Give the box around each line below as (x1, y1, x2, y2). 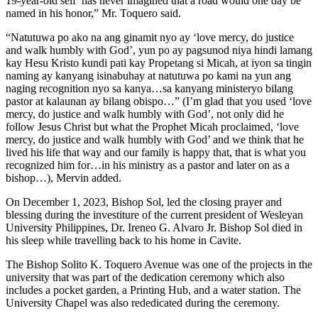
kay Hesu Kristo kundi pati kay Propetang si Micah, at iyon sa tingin (6, 56, 312, 69)
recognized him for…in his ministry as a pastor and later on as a (6, 158, 290, 171)
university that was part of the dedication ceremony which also (6, 270, 285, 283)
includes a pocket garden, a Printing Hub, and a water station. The (6, 283, 301, 296)
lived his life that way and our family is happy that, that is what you (6, 146, 306, 158)
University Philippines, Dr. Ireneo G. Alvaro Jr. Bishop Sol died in (6, 221, 302, 234)
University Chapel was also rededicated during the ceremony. (6, 296, 280, 309)
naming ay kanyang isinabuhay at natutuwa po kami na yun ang (6, 69, 291, 82)
